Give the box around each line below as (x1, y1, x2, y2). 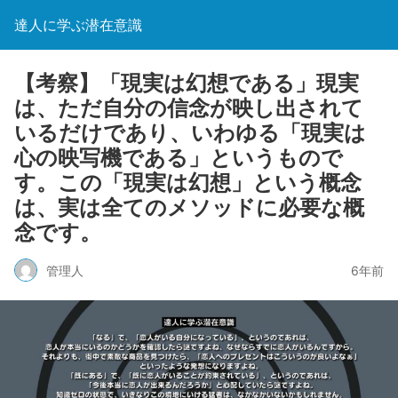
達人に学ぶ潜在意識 (14, 16, 142, 34)
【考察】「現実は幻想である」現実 (14, 70, 359, 96)
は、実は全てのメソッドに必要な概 (14, 195, 364, 220)
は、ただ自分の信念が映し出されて (14, 95, 363, 121)
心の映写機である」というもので (14, 145, 343, 171)
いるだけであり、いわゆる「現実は (14, 120, 366, 146)
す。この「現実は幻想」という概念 (14, 170, 362, 195)
